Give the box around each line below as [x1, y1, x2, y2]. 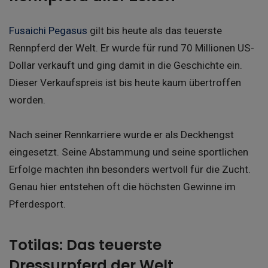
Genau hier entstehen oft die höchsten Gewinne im [9, 181, 236, 193]
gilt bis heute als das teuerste [87, 24, 222, 36]
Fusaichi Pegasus [9, 24, 87, 36]
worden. [9, 93, 45, 106]
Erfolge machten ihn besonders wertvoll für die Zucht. [9, 163, 251, 175]
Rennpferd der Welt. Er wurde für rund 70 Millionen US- [9, 41, 254, 54]
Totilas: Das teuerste [9, 234, 162, 255]
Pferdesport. [9, 198, 66, 210]
